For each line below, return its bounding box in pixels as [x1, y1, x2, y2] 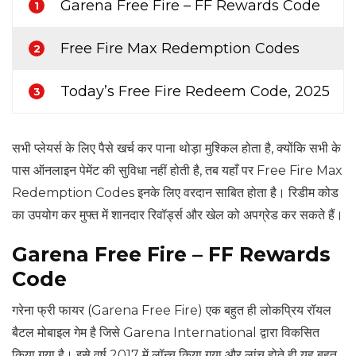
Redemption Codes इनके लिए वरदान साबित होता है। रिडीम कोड [12, 185, 339, 201]
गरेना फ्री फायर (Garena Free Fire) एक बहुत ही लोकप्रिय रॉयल [12, 303, 331, 319]
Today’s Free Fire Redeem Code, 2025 [60, 83, 330, 101]
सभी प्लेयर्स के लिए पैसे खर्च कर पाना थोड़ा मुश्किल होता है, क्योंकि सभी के [12, 141, 341, 157]
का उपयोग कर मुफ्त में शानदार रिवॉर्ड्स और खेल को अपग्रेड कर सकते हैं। [12, 207, 343, 223]
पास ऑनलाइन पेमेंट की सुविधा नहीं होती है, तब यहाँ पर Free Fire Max [12, 163, 342, 179]
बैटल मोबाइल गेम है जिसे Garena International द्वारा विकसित [12, 325, 319, 341]
